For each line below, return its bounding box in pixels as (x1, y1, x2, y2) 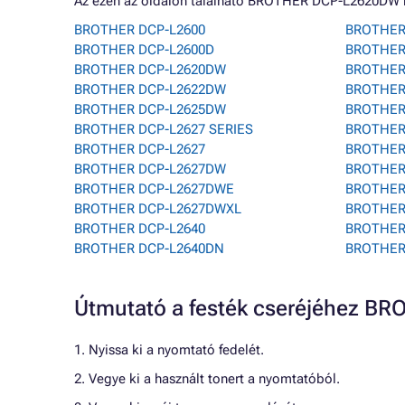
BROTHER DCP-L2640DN (74, 240, 224, 257)
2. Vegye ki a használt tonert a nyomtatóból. (74, 371, 340, 387)
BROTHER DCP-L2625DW (74, 101, 226, 118)
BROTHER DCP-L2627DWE (74, 181, 234, 197)
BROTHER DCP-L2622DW (74, 81, 226, 98)
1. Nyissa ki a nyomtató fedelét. (74, 342, 264, 358)
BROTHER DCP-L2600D (74, 42, 214, 58)
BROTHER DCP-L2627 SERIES (74, 121, 253, 137)
